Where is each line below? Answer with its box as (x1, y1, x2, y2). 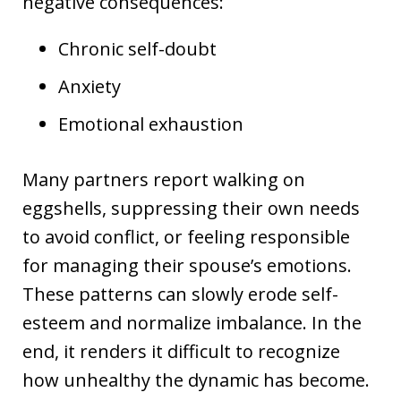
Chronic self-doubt (58, 37, 217, 62)
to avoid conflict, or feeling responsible (22, 225, 350, 250)
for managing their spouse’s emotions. (22, 253, 352, 278)
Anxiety (58, 74, 121, 99)
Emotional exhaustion (58, 112, 243, 137)
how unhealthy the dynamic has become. (22, 368, 370, 393)
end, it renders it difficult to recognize (22, 339, 340, 364)
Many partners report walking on (22, 167, 305, 192)
